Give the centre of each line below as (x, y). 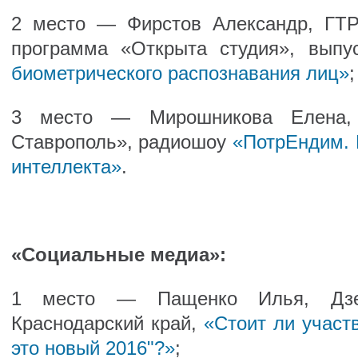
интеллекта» (66, 167)
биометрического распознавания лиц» (180, 73)
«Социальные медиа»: (118, 255)
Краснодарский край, (107, 323)
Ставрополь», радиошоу (121, 142)
